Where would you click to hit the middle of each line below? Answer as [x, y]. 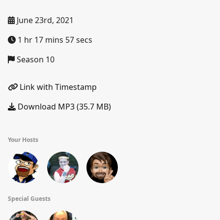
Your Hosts [23, 140]
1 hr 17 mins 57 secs [54, 40]
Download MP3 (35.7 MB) [63, 107]
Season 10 [35, 59]
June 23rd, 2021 [44, 20]
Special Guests [29, 199]
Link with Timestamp [57, 87]
